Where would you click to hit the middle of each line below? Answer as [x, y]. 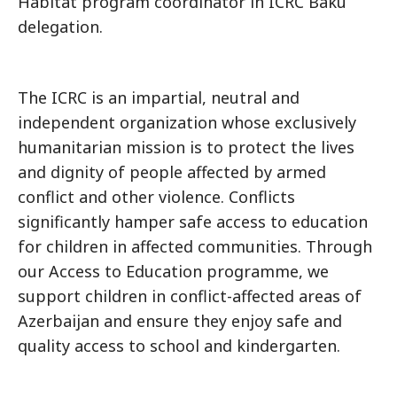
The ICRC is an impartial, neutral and [159, 98]
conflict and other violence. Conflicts [156, 197]
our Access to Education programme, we [173, 272]
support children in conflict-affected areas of [190, 296]
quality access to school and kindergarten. [179, 346]
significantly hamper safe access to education [193, 222]
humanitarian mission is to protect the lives [186, 148]
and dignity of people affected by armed [172, 172]
